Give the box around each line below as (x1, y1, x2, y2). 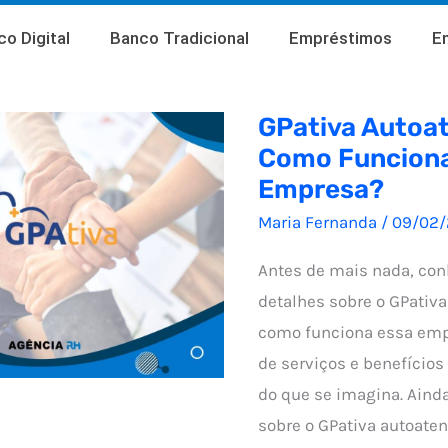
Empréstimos (288, 28, 392, 48)
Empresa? (258, 174, 384, 205)
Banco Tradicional (109, 28, 249, 48)
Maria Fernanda (258, 212, 381, 233)
